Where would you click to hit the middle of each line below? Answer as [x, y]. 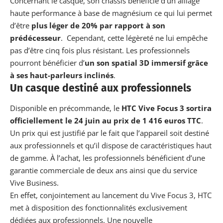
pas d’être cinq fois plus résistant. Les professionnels [100, 51]
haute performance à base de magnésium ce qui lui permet [111, 13]
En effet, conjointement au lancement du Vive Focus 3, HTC [111, 195]
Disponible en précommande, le [66, 108]
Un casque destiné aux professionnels [101, 88]
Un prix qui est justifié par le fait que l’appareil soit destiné [110, 133]
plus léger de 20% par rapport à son [98, 26]
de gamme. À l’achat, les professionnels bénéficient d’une [108, 158]
